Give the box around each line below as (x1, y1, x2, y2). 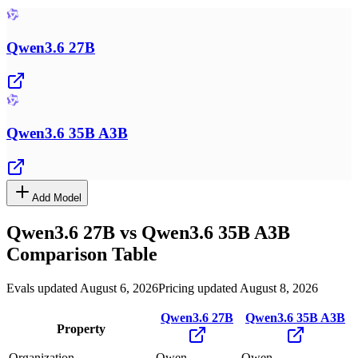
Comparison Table (6, 243, 157, 265)
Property (56, 321, 105, 336)
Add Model (32, 191, 82, 204)
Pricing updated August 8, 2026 (158, 280, 318, 295)
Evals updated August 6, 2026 (6, 280, 158, 295)
